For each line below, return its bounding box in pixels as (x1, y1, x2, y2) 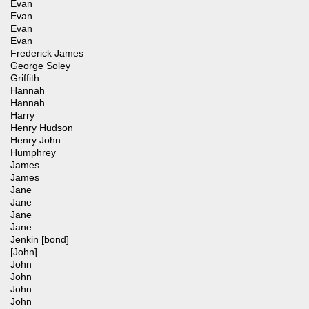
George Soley (10, 60, 70, 72)
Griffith (10, 72, 39, 84)
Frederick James (10, 48, 83, 59)
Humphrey (10, 147, 56, 159)
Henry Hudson (10, 122, 73, 134)
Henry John (10, 134, 61, 146)
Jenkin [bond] (10, 234, 69, 246)
